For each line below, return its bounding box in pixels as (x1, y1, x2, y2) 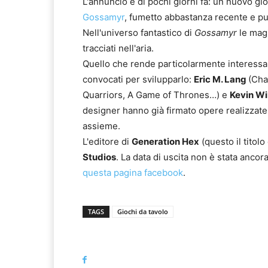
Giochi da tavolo (117, 207, 168, 217)
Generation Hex (132, 136, 199, 148)
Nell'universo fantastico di (83, 27, 194, 39)
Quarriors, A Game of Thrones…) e (83, 89, 230, 101)
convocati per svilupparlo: (83, 74, 194, 86)
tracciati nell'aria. (83, 42, 154, 54)
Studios (83, 151, 116, 163)
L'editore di (83, 136, 132, 148)
